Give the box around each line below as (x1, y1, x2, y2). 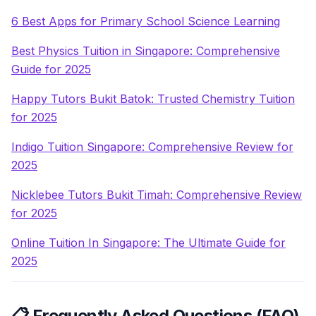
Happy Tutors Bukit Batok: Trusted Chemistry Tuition (11, 91, 295, 106)
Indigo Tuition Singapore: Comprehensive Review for (11, 139, 293, 154)
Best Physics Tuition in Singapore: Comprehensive (11, 43, 280, 58)
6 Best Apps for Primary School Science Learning (11, 13, 280, 28)
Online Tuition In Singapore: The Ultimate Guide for (11, 235, 286, 250)
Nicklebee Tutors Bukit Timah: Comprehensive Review (11, 187, 302, 202)
